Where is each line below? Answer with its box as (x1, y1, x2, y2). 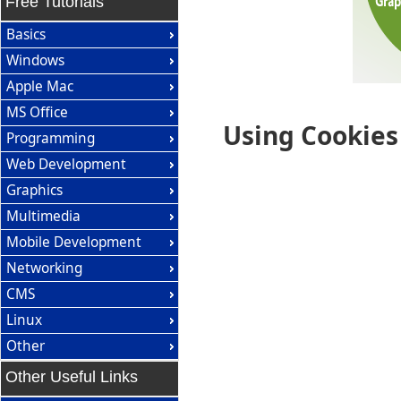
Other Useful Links (5, 368, 138, 386)
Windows (6, 51, 65, 70)
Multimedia (6, 207, 81, 226)
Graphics (6, 181, 64, 200)
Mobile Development (6, 233, 142, 252)
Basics (6, 25, 47, 44)
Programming (6, 129, 96, 148)
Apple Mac (6, 77, 74, 96)
